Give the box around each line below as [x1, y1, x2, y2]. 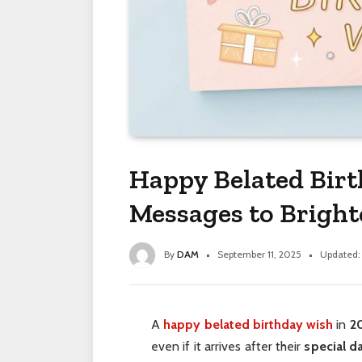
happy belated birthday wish [163, 317, 334, 333]
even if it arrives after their [150, 339, 305, 355]
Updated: [320, 248, 360, 261]
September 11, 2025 [217, 248, 301, 261]
